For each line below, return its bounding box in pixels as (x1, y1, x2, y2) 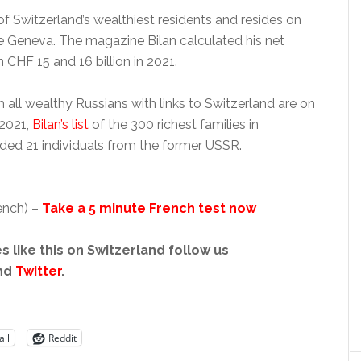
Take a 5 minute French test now (42, 201, 256, 217)
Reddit (48, 330, 77, 345)
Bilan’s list (32, 117, 89, 133)
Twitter (15, 263, 61, 280)
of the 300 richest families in (89, 117, 259, 133)
